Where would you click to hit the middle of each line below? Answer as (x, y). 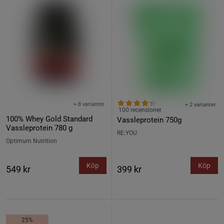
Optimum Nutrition (31, 141)
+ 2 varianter (200, 105)
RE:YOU (127, 133)
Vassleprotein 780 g (39, 128)
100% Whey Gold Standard (49, 119)
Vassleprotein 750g (149, 120)
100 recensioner (140, 110)
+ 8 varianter (89, 104)
